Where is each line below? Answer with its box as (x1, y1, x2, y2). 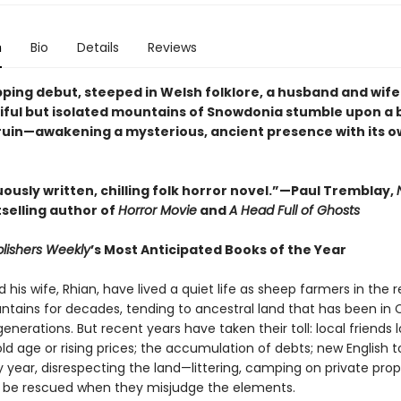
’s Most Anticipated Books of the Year (90, 241, 346, 259)
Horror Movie (117, 201, 197, 219)
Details (76, 38, 119, 56)
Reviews (147, 38, 197, 56)
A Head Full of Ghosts (228, 201, 360, 219)
